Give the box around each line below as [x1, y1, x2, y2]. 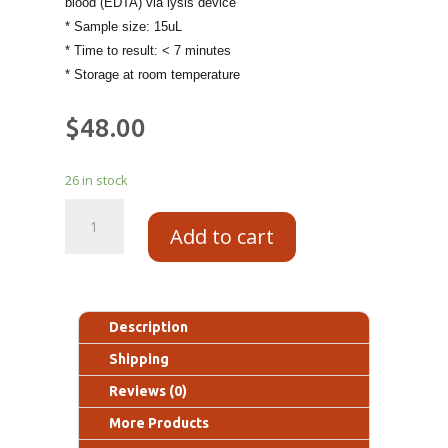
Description [109, 318, 189, 335]
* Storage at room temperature [64, 66, 240, 82]
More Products [109, 414, 210, 431]
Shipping [109, 350, 170, 367]
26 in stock [64, 170, 128, 189]
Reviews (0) [109, 382, 188, 399]
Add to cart [169, 222, 274, 250]
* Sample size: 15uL [64, 18, 182, 34]
